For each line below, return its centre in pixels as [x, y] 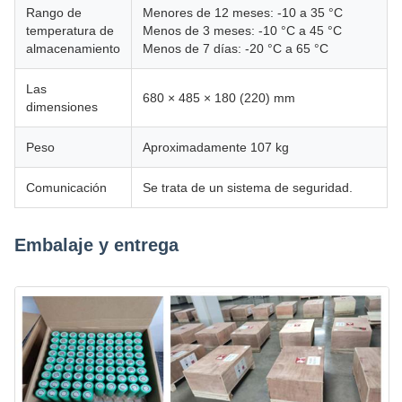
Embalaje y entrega [96, 245]
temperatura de [70, 31]
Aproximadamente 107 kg [216, 148]
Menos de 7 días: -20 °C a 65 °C [236, 49]
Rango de [54, 13]
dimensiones [62, 107]
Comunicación [66, 188]
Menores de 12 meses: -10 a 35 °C [243, 13]
